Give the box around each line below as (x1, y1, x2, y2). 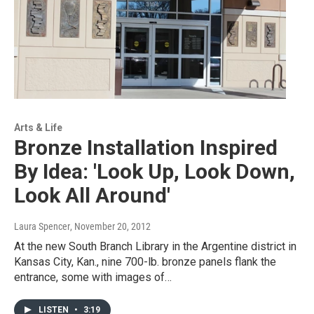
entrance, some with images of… (14, 270, 172, 284)
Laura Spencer (14, 220, 70, 232)
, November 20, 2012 (70, 220, 151, 232)
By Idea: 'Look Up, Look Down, (14, 158, 295, 184)
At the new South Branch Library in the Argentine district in (14, 239, 296, 253)
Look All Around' (14, 182, 170, 207)
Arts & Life (14, 121, 62, 133)
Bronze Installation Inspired (14, 135, 278, 160)
